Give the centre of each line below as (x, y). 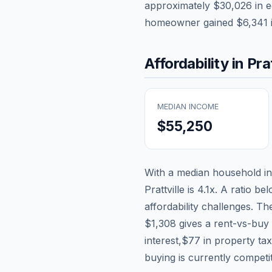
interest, (163, 240)
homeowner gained (190, 22)
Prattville (165, 189)
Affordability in (196, 63)
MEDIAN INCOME (188, 106)
